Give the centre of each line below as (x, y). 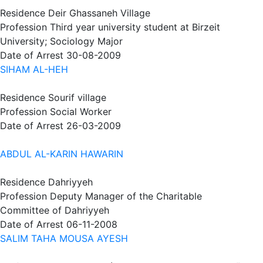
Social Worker (81, 112)
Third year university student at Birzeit (135, 27)
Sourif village (77, 97)
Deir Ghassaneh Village (99, 13)
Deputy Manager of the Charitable (126, 196)
